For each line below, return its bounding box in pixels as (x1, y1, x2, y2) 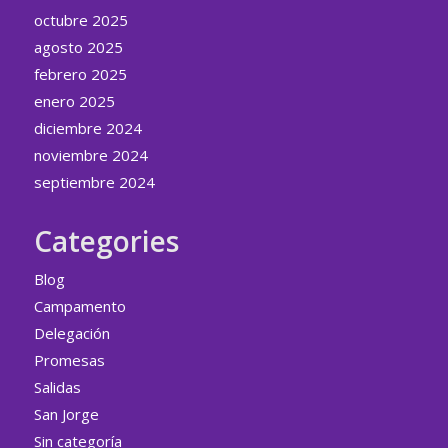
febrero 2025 (33, 64, 127, 84)
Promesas (33, 350, 105, 370)
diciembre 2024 (33, 118, 142, 138)
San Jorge (33, 404, 99, 424)
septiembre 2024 (33, 172, 155, 192)
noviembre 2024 (33, 145, 148, 165)
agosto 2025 (33, 37, 123, 57)
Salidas (33, 377, 81, 397)
